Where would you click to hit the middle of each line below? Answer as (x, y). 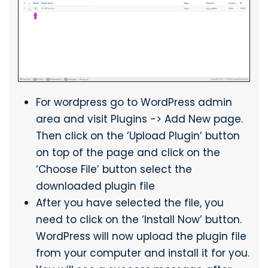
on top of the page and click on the (128, 152)
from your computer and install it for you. (143, 253)
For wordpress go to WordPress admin (134, 102)
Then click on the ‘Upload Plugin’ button (138, 135)
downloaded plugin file (95, 186)
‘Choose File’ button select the (114, 169)
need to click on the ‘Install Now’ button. (139, 219)
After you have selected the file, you (130, 202)
